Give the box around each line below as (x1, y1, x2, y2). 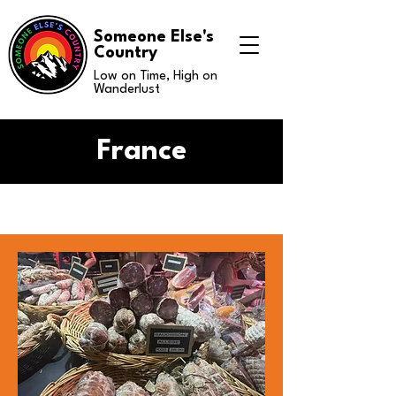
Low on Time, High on (94, 70, 217, 83)
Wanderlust (94, 83, 160, 96)
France (96, 137, 187, 166)
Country (94, 45, 157, 61)
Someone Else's (94, 29, 214, 45)
